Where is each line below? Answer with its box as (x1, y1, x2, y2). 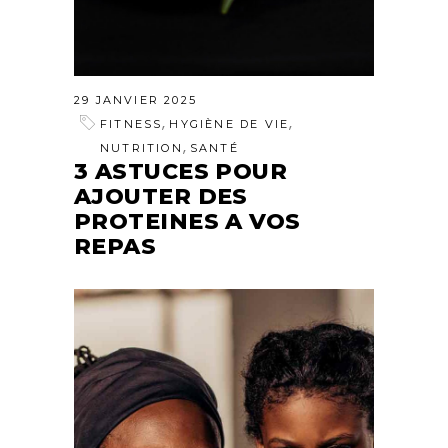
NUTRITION (100, 141, 183, 156)
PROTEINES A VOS (74, 208, 301, 236)
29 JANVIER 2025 (74, 93, 197, 108)
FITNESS (100, 117, 163, 132)
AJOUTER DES (74, 183, 248, 211)
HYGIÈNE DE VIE (169, 117, 290, 132)
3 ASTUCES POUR (74, 158, 288, 186)
